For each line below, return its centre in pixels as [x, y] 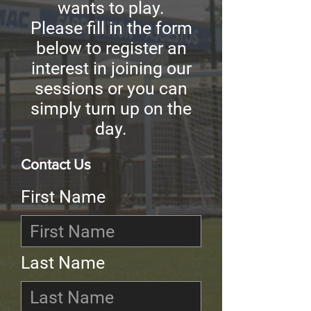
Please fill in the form [111, 28]
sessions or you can [111, 89]
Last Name [63, 263]
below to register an [111, 49]
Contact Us [58, 165]
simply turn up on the [111, 109]
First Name [63, 197]
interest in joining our [111, 69]
